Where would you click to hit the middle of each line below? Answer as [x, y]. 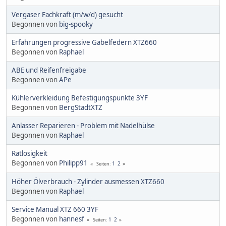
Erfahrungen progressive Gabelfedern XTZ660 [84, 43]
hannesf [72, 219]
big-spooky [76, 24]
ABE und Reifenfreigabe [49, 70]
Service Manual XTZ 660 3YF [55, 210]
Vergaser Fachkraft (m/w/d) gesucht [67, 15]
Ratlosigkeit [30, 154]
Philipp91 [73, 163]
